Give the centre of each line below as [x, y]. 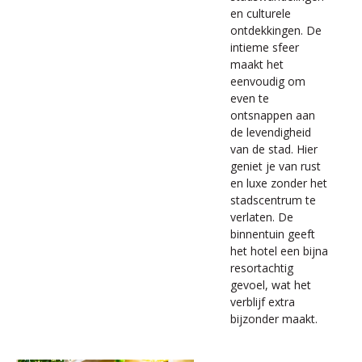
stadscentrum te [273, 200]
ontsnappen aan [273, 115]
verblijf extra [263, 302]
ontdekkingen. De [276, 30]
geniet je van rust [276, 166]
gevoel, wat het [271, 285]
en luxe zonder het [279, 183]
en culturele [261, 13]
